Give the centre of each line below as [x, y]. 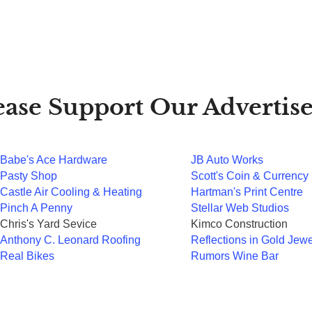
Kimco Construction [239, 224]
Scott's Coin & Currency [250, 176]
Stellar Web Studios [240, 208]
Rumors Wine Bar [235, 256]
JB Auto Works [227, 160]
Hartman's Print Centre [247, 192]
